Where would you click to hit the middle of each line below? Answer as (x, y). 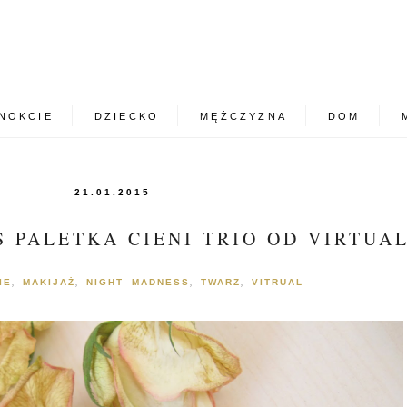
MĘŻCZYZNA (244, 116)
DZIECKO (127, 116)
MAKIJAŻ (49, 283)
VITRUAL (278, 283)
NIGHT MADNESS (138, 283)
